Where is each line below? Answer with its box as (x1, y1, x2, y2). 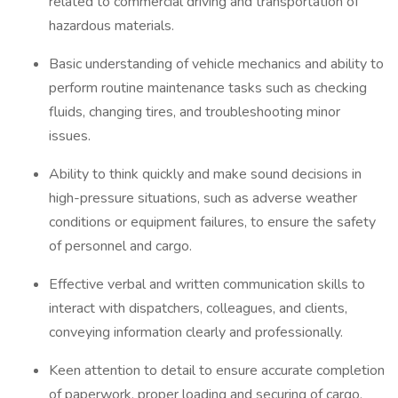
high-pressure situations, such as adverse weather (49, 188, 357, 208)
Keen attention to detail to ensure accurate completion (49, 361, 385, 380)
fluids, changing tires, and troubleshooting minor (49, 102, 340, 122)
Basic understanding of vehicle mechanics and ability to (49, 54, 384, 74)
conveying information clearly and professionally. (49, 322, 346, 342)
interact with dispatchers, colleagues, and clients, (49, 298, 347, 318)
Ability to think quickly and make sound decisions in (49, 164, 362, 184)
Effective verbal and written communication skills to (49, 275, 365, 294)
